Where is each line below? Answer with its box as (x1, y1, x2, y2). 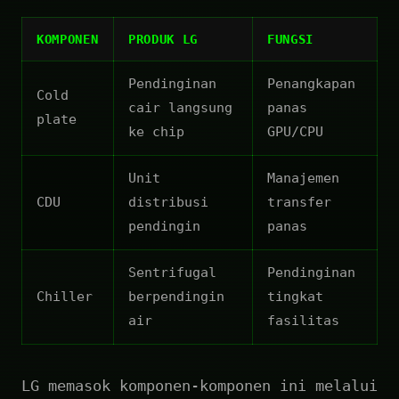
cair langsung (128, 99, 232, 116)
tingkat (267, 288, 323, 305)
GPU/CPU (267, 123, 323, 140)
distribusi (128, 193, 208, 210)
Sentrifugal (128, 264, 216, 281)
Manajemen (267, 169, 339, 186)
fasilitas (267, 312, 339, 329)
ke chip (128, 123, 184, 140)
